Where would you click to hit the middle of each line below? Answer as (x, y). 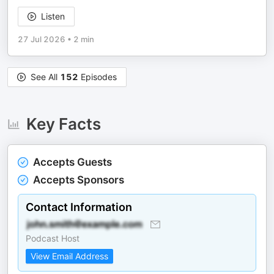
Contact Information (79, 207)
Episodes (98, 77)
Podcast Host (53, 238)
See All (45, 77)
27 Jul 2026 (42, 39)
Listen (53, 16)
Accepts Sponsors (79, 180)
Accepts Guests (72, 162)
